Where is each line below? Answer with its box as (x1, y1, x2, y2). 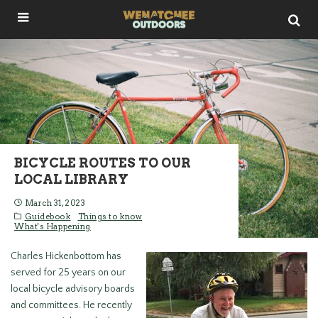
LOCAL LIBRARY (14, 172, 128, 187)
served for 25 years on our (11, 267, 126, 278)
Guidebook (24, 212, 71, 221)
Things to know (77, 212, 143, 221)
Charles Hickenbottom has (11, 251, 121, 262)
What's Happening (14, 221, 91, 231)
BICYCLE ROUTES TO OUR (14, 155, 191, 170)
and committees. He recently (11, 300, 132, 311)
